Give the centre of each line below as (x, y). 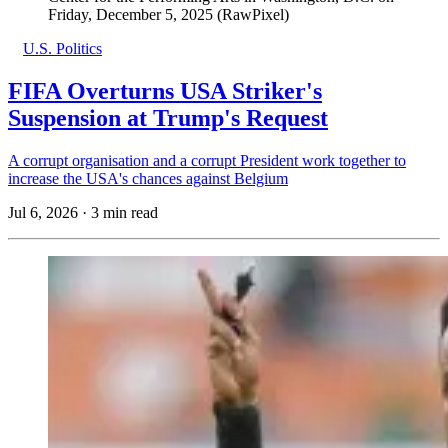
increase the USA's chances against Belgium (148, 178)
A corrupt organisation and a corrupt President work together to (207, 160)
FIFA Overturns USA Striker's (165, 90)
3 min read (124, 212)
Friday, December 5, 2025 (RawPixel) (168, 14)
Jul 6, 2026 (43, 212)
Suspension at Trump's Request (168, 117)
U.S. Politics (62, 48)
